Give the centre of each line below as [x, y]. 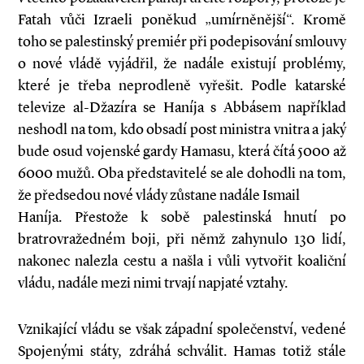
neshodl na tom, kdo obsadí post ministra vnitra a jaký [182, 129]
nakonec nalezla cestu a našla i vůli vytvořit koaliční [182, 261]
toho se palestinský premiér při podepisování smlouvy [182, 41]
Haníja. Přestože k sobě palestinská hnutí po [182, 217]
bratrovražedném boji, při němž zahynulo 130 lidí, [182, 239]
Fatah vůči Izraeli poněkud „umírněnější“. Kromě [182, 19]
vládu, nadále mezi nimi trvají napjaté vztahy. [153, 283]
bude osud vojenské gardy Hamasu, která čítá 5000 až [182, 151]
